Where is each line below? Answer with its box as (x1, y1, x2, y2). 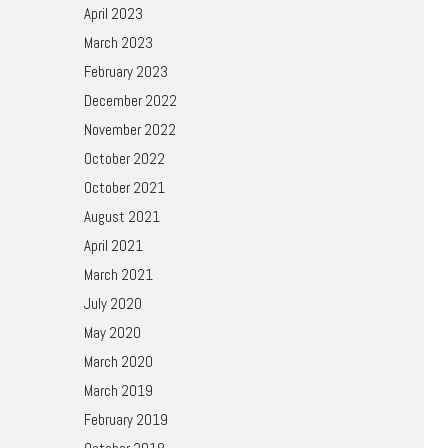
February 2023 (83, 62, 168, 81)
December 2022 (83, 91, 177, 110)
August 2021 (83, 207, 160, 226)
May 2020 (83, 323, 141, 342)
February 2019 (83, 410, 168, 429)
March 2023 (83, 33, 153, 52)
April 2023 (83, 4, 143, 23)
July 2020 (83, 294, 142, 313)
